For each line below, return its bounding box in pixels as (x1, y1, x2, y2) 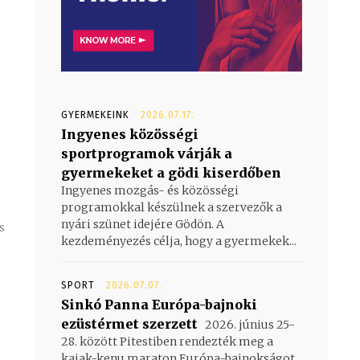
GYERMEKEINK (61, 108, 129, 121)
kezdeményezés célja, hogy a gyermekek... (61, 233, 297, 248)
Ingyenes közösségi (61, 125, 198, 142)
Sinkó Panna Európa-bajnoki (61, 296, 257, 313)
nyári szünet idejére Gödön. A (61, 216, 224, 231)
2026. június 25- (202, 317, 295, 332)
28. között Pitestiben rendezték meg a (61, 333, 273, 349)
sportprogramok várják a (61, 145, 232, 162)
